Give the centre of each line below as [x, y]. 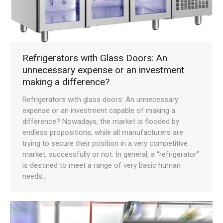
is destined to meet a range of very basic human [102, 165]
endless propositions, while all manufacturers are [103, 132]
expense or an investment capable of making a [99, 110]
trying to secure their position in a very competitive [105, 143]
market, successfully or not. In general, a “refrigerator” [111, 154]
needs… [35, 176]
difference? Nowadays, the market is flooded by [101, 121]
